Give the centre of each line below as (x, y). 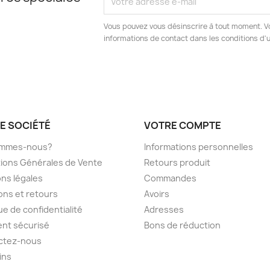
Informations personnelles (199, 146)
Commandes (170, 178)
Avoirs (157, 193)
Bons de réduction (182, 225)
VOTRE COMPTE (183, 125)
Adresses (164, 209)
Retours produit (177, 162)
